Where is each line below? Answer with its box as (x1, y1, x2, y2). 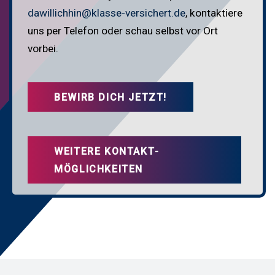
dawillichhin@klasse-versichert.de (28, 6, 185, 19)
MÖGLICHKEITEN (54, 163, 143, 175)
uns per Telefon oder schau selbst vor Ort (28, 24, 218, 37)
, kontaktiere (185, 6, 242, 19)
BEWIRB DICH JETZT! (54, 91, 167, 103)
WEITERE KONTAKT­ (54, 145, 159, 157)
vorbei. (28, 42, 58, 55)
